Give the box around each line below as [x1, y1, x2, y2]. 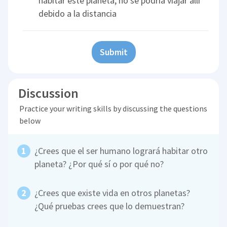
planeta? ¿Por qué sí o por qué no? [34, 158, 164, 170]
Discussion [18, 85, 79, 102]
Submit [99, 46, 128, 58]
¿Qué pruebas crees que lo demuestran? [34, 200, 185, 212]
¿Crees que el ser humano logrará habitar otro [34, 145, 208, 157]
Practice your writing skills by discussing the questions [19, 103, 207, 114]
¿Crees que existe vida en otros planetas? [34, 187, 191, 199]
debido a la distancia [39, 8, 117, 20]
